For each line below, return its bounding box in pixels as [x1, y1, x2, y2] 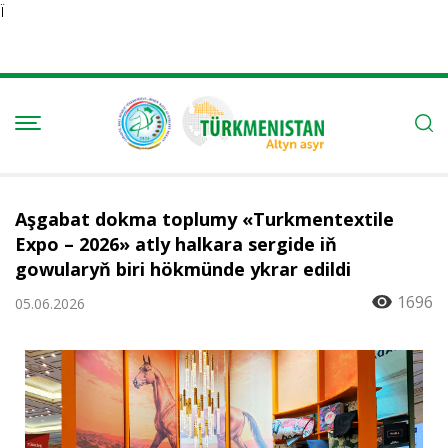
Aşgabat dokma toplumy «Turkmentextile [15, 207, 394, 231]
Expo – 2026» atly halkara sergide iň [15, 232, 337, 256]
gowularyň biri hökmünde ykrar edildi [15, 257, 351, 281]
